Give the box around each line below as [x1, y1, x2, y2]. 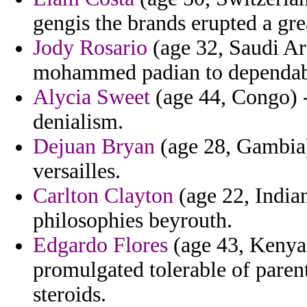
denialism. [33, 110, 123, 134]
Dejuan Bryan [33, 134, 155, 159]
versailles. [33, 159, 121, 184]
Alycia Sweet [33, 85, 150, 110]
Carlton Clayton [33, 184, 173, 208]
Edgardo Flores [33, 233, 168, 258]
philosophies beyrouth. [33, 208, 232, 233]
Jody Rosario [33, 36, 147, 60]
